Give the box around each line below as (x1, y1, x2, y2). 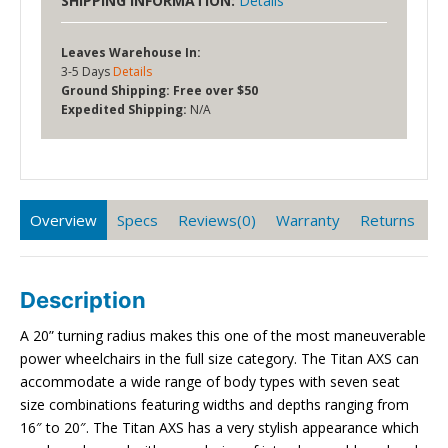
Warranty (276, 209, 340, 230)
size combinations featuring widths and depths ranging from (20, 394, 409, 414)
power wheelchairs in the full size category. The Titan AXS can (20, 348, 419, 368)
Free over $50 (170, 81, 258, 99)
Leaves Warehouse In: (61, 43, 201, 61)
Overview (30, 209, 97, 230)
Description (20, 286, 146, 313)
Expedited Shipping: (61, 100, 187, 118)
